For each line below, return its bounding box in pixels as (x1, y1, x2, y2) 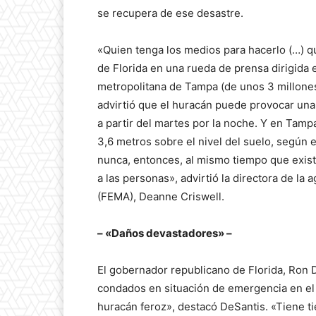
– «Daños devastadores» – (97, 226, 232, 241)
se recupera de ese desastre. (97, 6, 243, 20)
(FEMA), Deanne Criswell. (97, 190, 224, 204)
